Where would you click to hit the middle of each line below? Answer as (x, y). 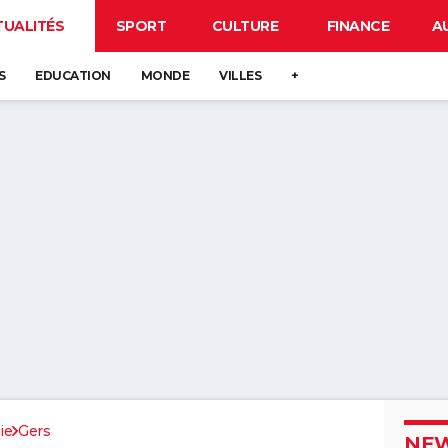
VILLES (240, 75)
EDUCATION (73, 75)
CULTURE (245, 26)
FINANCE (358, 26)
